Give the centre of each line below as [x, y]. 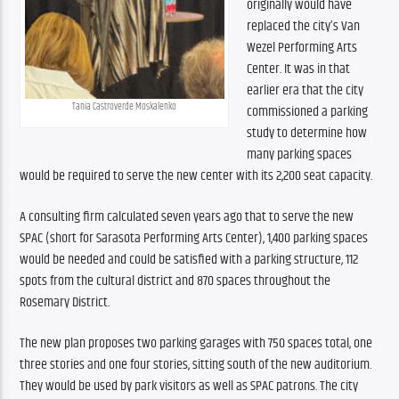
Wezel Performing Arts [302, 47]
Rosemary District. [65, 302]
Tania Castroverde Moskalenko [125, 106]
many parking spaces [300, 154]
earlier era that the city [305, 90]
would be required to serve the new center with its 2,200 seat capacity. [198, 175]
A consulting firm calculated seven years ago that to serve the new [187, 216]
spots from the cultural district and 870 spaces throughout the [175, 281]
